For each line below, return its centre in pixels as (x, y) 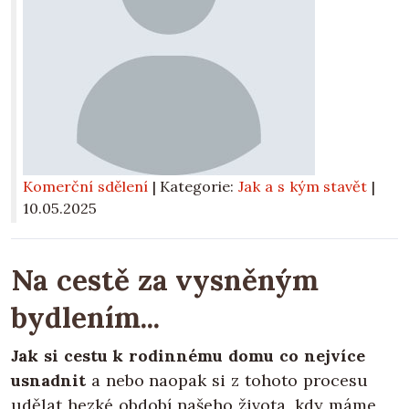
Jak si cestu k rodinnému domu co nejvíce (188, 356)
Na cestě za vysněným (165, 280)
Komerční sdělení (85, 187)
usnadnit (48, 381)
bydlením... (85, 318)
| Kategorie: (195, 187)
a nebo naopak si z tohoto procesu (227, 381)
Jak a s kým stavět (303, 187)
